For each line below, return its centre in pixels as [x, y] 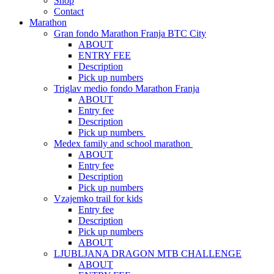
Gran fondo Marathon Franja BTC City [130, 33]
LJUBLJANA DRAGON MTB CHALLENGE [148, 253]
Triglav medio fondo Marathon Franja [127, 88]
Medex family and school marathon [123, 143]
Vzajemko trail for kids [98, 198]
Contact [69, 11]
